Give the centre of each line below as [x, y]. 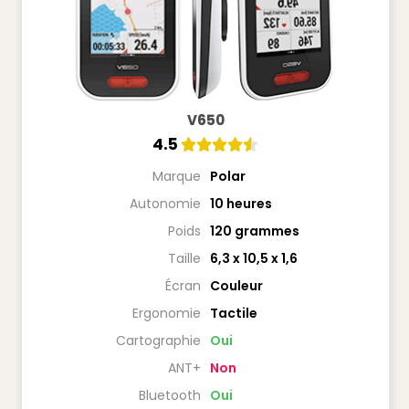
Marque [177, 176]
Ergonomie [167, 313]
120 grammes [255, 231]
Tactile [234, 313]
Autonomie [165, 203]
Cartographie [158, 340]
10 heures [241, 203]
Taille [184, 258]
